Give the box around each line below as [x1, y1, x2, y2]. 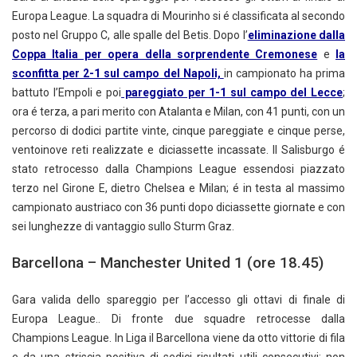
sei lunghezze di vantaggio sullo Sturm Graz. [12, 220, 234, 233]
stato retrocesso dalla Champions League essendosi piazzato [12, 163, 345, 176]
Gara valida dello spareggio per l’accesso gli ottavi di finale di [12, 293, 345, 307]
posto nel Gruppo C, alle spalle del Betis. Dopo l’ [12, 29, 248, 42]
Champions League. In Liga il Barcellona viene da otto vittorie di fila [12, 331, 345, 345]
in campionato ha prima [223, 67, 346, 80]
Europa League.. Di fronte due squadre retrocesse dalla [12, 312, 345, 326]
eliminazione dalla [247, 29, 346, 42]
